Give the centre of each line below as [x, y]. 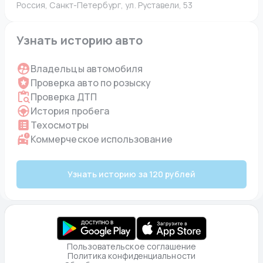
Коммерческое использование [102, 139]
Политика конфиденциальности [131, 256]
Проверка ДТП [64, 97]
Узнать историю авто [80, 40]
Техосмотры [60, 125]
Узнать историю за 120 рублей [131, 174]
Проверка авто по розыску [91, 83]
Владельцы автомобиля [87, 69]
